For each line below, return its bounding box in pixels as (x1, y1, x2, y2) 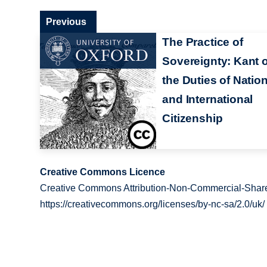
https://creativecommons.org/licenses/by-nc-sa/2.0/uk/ (40, 198, 265, 209)
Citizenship (162, 111, 223, 125)
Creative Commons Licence (40, 166, 166, 177)
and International (162, 92, 253, 105)
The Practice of (162, 35, 243, 48)
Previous (46, 16, 87, 27)
